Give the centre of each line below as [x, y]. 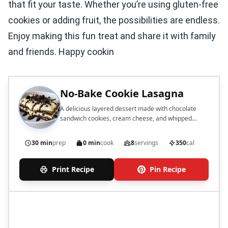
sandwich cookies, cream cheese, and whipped [126, 119]
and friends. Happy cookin [61, 52]
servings [146, 143]
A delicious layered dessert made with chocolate [128, 109]
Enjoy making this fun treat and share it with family [112, 36]
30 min [42, 143]
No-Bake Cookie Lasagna [122, 94]
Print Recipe [73, 169]
